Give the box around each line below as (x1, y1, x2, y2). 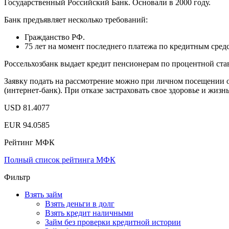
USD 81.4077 (4, 103, 50, 112)
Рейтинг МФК (4, 138, 55, 147)
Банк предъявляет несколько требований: (4, 15, 148, 24)
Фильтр (4, 172, 30, 181)
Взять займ (25, 190, 62, 199)
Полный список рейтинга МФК (4, 155, 116, 164)
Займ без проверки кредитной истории (45, 217, 181, 226)
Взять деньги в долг (45, 199, 114, 208)
